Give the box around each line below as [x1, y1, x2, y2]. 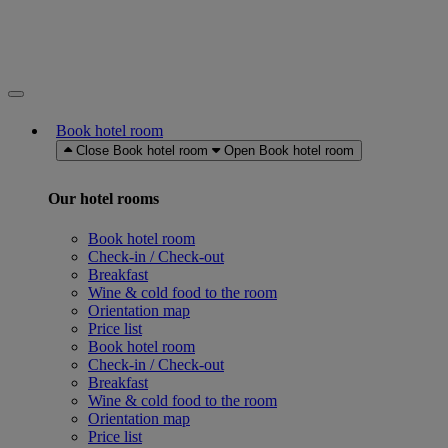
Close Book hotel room [76, 143, 208, 158]
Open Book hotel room [224, 143, 354, 158]
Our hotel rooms [48, 190, 159, 208]
